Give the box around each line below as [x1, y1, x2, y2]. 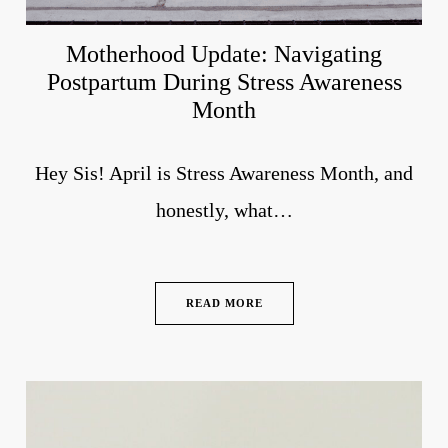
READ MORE [185, 296, 263, 309]
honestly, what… [155, 198, 293, 221]
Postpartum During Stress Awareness [46, 68, 402, 95]
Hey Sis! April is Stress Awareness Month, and [35, 161, 413, 184]
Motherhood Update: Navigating [66, 40, 382, 67]
